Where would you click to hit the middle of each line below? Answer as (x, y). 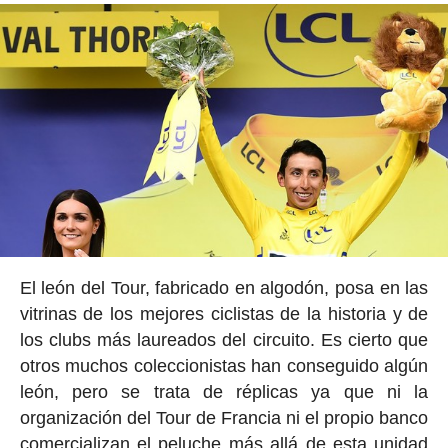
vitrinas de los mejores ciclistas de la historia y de (224, 314)
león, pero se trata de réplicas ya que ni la (224, 392)
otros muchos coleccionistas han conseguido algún (224, 366)
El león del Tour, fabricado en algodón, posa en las (224, 288)
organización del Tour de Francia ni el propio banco (224, 418)
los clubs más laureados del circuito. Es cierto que (224, 340)
